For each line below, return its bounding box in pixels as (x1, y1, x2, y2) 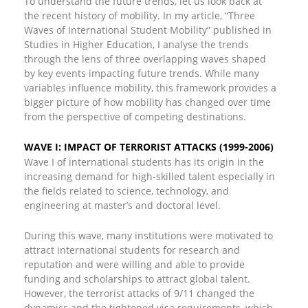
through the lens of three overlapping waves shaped (24, 52, 266, 65)
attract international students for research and (24, 243, 240, 256)
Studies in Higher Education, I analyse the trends (24, 38, 249, 51)
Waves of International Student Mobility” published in (24, 23, 272, 36)
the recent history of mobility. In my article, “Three (24, 9, 255, 22)
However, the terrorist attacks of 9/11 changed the (24, 287, 254, 300)
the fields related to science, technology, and (24, 184, 229, 197)
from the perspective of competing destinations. (24, 110, 246, 123)
